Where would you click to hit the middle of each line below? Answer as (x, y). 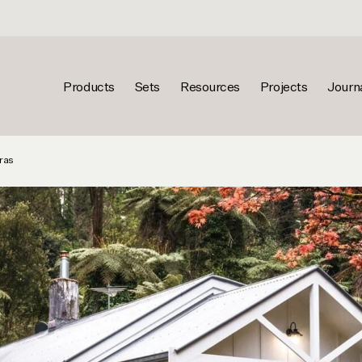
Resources (210, 88)
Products (89, 88)
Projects (284, 88)
